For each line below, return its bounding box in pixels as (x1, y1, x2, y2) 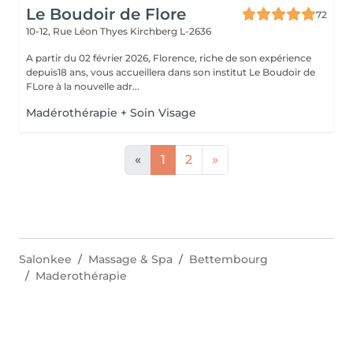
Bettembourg (189, 252, 268, 266)
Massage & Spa (88, 252, 173, 266)
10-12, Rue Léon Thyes (26, 25, 130, 37)
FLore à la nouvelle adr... (26, 80, 139, 92)
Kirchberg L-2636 (130, 25, 211, 37)
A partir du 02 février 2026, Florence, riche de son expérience (26, 52, 153, 64)
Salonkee (19, 252, 72, 266)
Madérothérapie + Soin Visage (26, 106, 196, 120)
